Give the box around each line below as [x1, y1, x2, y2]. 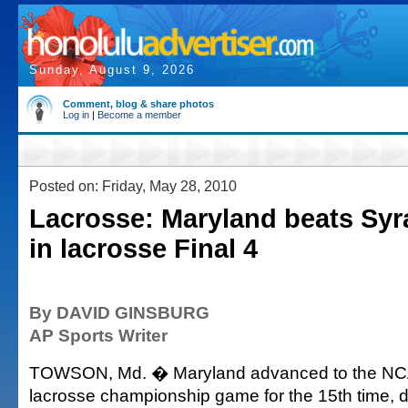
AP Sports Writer [29, 325, 168, 345]
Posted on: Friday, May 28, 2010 [29, 178, 237, 194]
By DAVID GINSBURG [29, 302, 209, 322]
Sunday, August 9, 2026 [29, 63, 195, 76]
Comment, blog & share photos [63, 98, 214, 109]
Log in [63, 109, 89, 120]
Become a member [97, 109, 181, 120]
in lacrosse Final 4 [29, 234, 258, 263]
